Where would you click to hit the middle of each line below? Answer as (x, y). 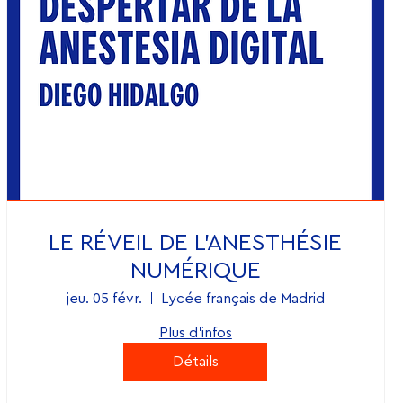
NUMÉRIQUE (195, 270)
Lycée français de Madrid (242, 298)
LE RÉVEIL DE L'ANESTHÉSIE (196, 242)
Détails (195, 361)
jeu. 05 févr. (104, 298)
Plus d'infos (195, 332)
